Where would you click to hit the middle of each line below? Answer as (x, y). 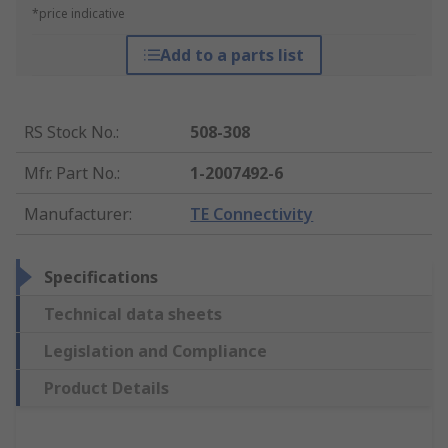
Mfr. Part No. (70, 173)
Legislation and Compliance (155, 351)
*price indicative (78, 14)
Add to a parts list (231, 55)
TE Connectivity (252, 214)
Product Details (106, 388)
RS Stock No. (70, 132)
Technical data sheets (133, 314)
